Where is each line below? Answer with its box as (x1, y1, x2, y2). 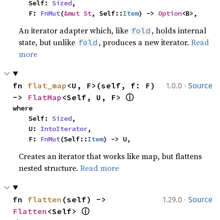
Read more (80, 162, 119, 173)
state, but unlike (19, 36, 78, 48)
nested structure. (19, 162, 81, 173)
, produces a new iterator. (99, 36, 192, 48)
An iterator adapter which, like (19, 25, 131, 36)
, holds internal (152, 25, 207, 36)
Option (158, 8, 182, 18)
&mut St (64, 8, 92, 18)
